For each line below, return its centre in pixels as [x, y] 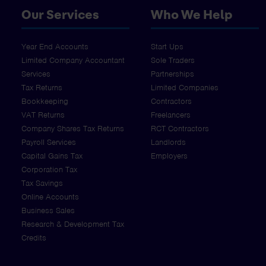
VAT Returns [43, 115]
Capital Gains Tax [52, 156]
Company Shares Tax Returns [73, 129]
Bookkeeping [45, 102]
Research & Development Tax [73, 224]
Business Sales [48, 211]
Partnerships [172, 74]
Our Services [60, 15]
